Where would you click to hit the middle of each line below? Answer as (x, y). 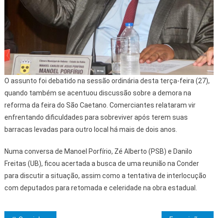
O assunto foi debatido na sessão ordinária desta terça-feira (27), (107, 81)
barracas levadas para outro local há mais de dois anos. (91, 130)
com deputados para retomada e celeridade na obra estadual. (100, 188)
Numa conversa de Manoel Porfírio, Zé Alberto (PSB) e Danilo (98, 152)
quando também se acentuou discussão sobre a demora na (98, 93)
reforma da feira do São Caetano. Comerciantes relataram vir (100, 105)
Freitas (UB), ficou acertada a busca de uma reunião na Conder (101, 164)
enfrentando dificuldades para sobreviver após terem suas (96, 118)
